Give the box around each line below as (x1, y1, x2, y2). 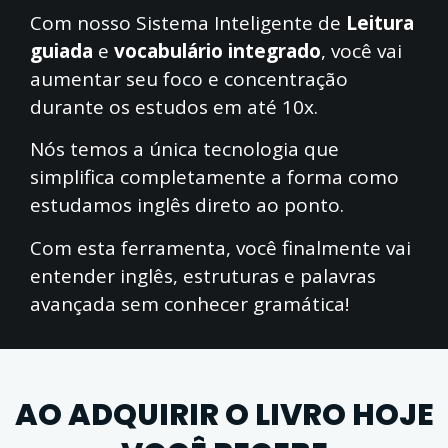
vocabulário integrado (114, 38, 321, 65)
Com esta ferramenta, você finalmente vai (30, 234, 411, 261)
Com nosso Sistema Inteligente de (30, 10, 341, 37)
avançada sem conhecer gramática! (30, 290, 349, 317)
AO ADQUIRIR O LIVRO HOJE (14, 394, 434, 437)
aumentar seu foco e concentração (30, 66, 348, 93)
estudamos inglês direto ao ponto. (30, 192, 349, 219)
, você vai (321, 38, 402, 65)
